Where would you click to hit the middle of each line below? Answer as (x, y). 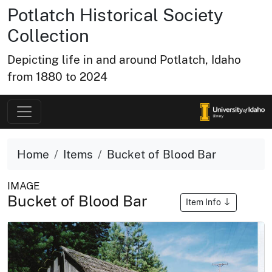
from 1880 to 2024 (57, 76)
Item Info (204, 202)
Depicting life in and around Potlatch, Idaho (124, 59)
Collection (48, 36)
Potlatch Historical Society (115, 15)
